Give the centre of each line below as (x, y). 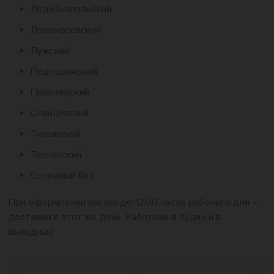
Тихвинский (56, 134)
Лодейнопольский (71, 9)
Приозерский (60, 92)
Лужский (50, 51)
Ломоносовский (66, 30)
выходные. (32, 232)
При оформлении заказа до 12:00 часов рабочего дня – (134, 202)
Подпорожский (64, 72)
